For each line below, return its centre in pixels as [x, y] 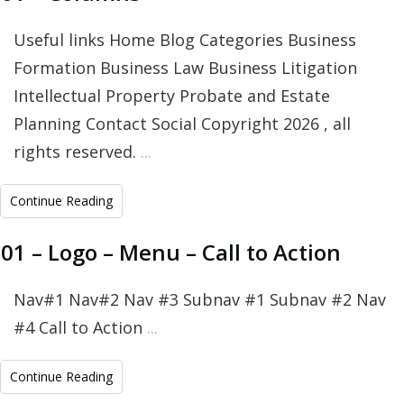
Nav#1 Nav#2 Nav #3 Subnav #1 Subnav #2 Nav [200, 300]
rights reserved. [77, 152]
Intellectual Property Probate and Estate [172, 96]
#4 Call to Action [80, 328]
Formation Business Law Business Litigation [185, 68]
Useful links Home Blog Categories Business [185, 40]
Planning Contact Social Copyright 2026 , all [182, 124]
